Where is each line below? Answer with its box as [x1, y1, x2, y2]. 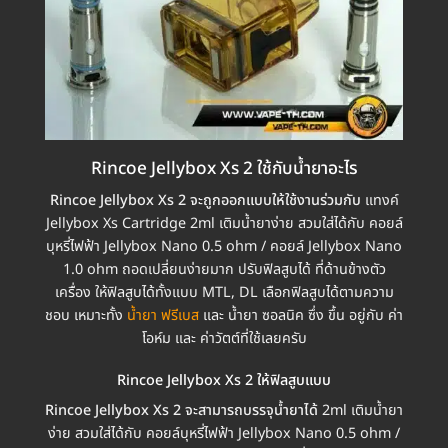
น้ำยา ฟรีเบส [127, 305, 199, 327]
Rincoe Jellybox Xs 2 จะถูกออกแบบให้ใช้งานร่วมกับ [49, 190, 365, 212]
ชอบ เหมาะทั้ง [45, 305, 127, 327]
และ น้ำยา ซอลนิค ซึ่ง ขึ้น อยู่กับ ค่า [199, 305, 403, 327]
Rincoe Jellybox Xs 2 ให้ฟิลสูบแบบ [117, 369, 331, 391]
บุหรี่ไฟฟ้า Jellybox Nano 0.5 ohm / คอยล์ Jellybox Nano [46, 236, 402, 258]
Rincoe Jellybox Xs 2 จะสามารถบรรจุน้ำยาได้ [45, 400, 318, 422]
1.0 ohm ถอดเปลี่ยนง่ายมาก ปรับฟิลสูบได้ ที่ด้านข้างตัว [62, 259, 386, 281]
